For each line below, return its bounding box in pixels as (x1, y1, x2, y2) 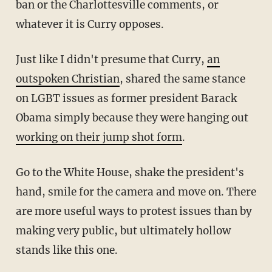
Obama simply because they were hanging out (15, 110, 248, 124)
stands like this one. (15, 243, 118, 257)
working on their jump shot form (15, 130, 182, 144)
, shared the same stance (119, 72, 245, 86)
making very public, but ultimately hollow (15, 223, 231, 237)
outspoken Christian (15, 72, 120, 86)
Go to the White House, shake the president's (15, 165, 244, 179)
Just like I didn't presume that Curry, (15, 52, 207, 66)
